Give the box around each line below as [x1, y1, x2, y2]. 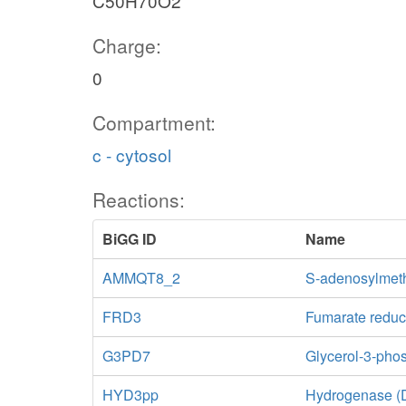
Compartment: [92, 109, 216, 136]
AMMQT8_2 [102, 267, 180, 288]
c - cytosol [92, 142, 171, 167]
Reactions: [92, 186, 185, 213]
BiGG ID [102, 228, 157, 249]
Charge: [92, 32, 161, 59]
